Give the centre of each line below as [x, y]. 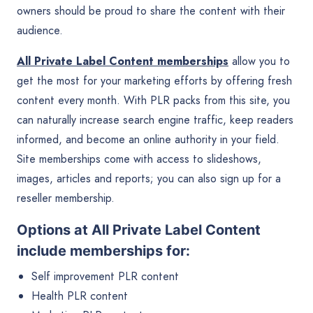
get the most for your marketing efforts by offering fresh [154, 80]
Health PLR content [79, 296]
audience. [40, 30]
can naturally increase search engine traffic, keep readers [155, 119]
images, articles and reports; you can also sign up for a [149, 178]
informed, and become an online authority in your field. [148, 139]
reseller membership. [66, 198]
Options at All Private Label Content [139, 230]
